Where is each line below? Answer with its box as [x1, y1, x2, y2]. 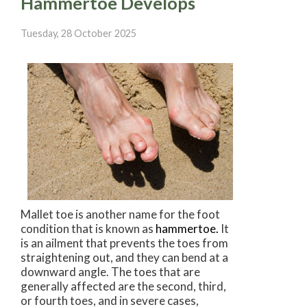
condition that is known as [21, 221, 156, 236]
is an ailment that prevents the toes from [21, 235, 228, 250]
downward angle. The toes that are [21, 264, 200, 279]
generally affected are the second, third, [21, 278, 226, 293]
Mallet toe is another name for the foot [21, 206, 220, 221]
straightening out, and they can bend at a [21, 249, 228, 265]
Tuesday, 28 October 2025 [21, 27, 136, 40]
